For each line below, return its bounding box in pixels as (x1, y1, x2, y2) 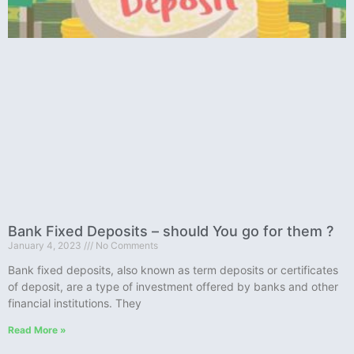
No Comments (93, 239, 158, 252)
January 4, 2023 (8, 239, 84, 252)
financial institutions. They (8, 296, 141, 311)
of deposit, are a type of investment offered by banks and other (8, 280, 338, 294)
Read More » (8, 324, 66, 337)
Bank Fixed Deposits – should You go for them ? (8, 223, 333, 240)
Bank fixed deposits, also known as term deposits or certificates (8, 263, 338, 277)
